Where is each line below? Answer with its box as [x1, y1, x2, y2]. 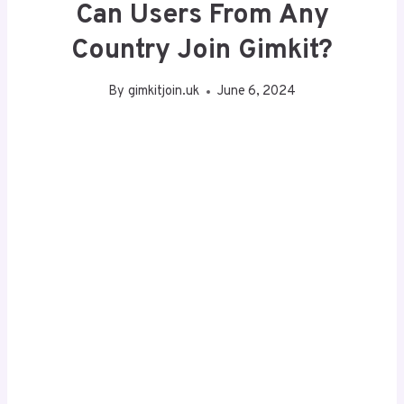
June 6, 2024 [216, 83, 296, 101]
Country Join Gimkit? [71, 33, 333, 68]
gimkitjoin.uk [127, 83, 199, 101]
